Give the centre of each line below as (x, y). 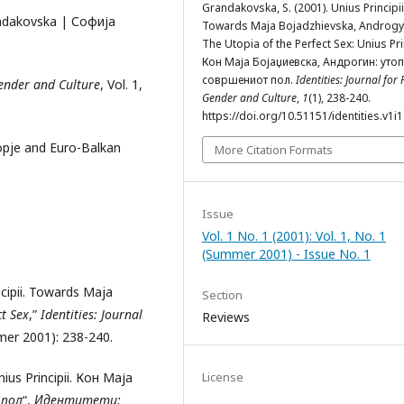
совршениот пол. (249, 80)
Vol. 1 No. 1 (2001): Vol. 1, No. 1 (294, 236)
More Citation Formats (274, 150)
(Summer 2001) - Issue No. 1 (286, 254)
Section (222, 295)
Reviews (226, 317)
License (223, 377)
